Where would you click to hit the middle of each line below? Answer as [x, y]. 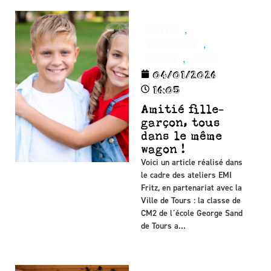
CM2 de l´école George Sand [192, 213]
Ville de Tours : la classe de [191, 200]
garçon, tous [181, 122]
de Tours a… [164, 226]
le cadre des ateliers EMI [187, 175]
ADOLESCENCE [172, 45]
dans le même [182, 135]
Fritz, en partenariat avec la [192, 188]
